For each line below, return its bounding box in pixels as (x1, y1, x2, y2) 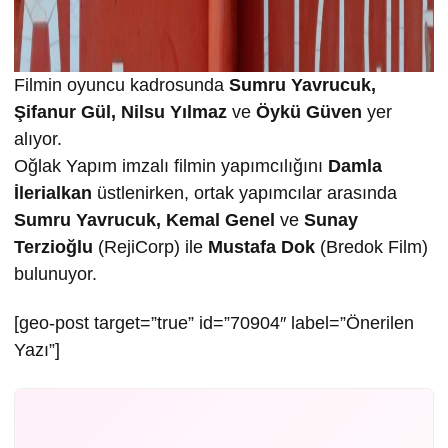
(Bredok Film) (315, 237, 428, 258)
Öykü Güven (256, 102, 362, 123)
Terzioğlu (14, 237, 93, 258)
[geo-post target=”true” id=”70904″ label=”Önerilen (14, 313, 414, 334)
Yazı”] (14, 340, 60, 361)
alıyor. (14, 129, 62, 150)
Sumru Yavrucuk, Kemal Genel (14, 210, 275, 231)
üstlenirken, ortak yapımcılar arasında (92, 183, 397, 204)
